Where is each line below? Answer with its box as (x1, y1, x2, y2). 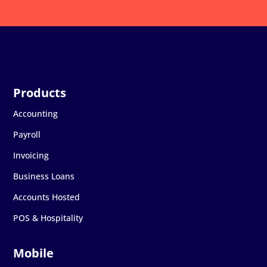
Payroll (13, 129, 41, 141)
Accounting (13, 108, 58, 120)
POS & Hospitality (13, 212, 83, 224)
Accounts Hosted (13, 191, 80, 203)
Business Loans (13, 170, 75, 182)
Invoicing (13, 150, 49, 162)
